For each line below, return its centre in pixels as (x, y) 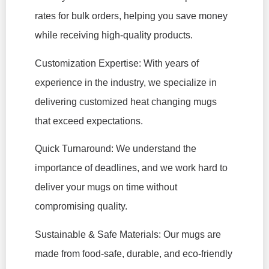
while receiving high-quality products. (114, 35)
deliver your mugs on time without (106, 187)
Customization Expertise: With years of (117, 63)
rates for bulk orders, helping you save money (131, 16)
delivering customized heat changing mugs (126, 101)
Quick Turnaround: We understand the (116, 149)
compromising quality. (81, 207)
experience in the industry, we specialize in (126, 82)
